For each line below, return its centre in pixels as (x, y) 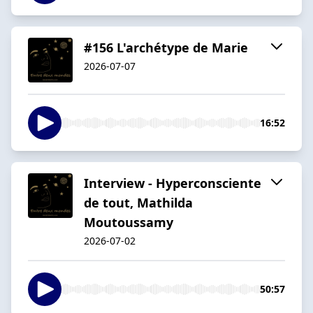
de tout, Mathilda (138, 202)
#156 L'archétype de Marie (166, 47)
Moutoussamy (129, 222)
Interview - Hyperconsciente (173, 183)
